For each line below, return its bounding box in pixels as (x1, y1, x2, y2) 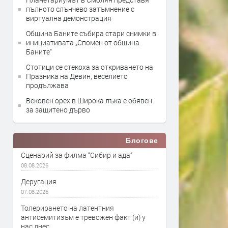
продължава (26, 80, 69, 90)
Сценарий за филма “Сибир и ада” (21, 150, 132, 160)
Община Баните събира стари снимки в (26, 28, 156, 38)
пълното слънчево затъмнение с (26, 4, 134, 14)
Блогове (126, 136, 158, 145)
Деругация (21, 177, 56, 186)
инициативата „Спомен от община (26, 38, 139, 47)
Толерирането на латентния (21, 203, 114, 213)
